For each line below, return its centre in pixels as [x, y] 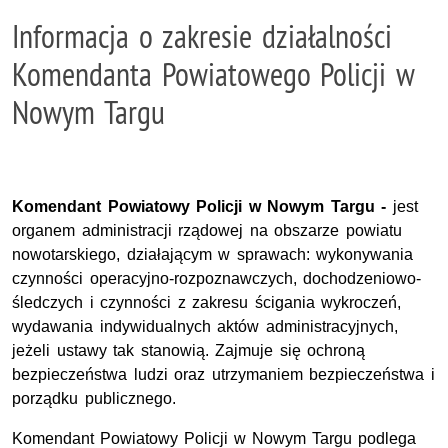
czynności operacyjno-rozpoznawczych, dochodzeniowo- [217, 278]
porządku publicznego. [94, 398]
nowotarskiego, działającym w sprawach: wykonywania [213, 254]
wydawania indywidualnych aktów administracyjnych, [205, 326]
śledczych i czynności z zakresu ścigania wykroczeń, [207, 302]
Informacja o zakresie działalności [202, 36]
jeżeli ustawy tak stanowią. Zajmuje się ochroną [189, 350]
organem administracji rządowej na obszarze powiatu [207, 230]
